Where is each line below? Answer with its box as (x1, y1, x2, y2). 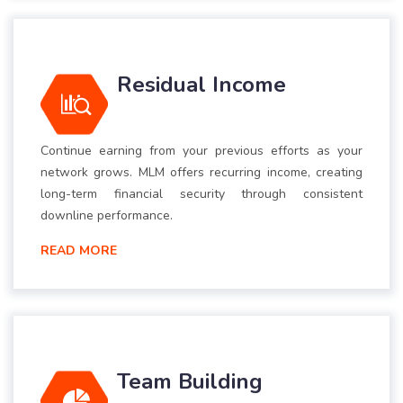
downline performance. (40, 207, 173, 225)
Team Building (117, 367, 263, 397)
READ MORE (40, 242, 117, 260)
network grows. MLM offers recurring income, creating (40, 164, 363, 182)
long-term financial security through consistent (40, 185, 363, 203)
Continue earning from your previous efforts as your (40, 142, 363, 160)
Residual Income (117, 70, 286, 100)
